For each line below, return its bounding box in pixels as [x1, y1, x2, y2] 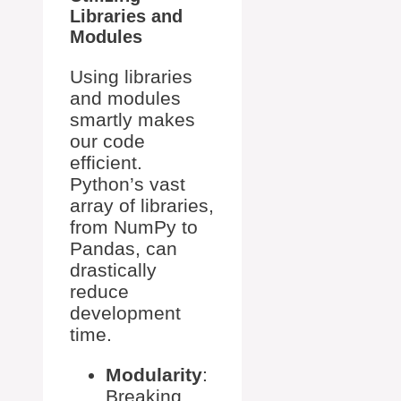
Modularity [106, 363, 202, 385]
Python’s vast [70, 173, 185, 194]
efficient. [70, 151, 142, 173]
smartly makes [70, 108, 195, 130]
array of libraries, [70, 194, 214, 216]
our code [70, 130, 145, 151]
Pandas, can [70, 237, 177, 259]
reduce [70, 280, 129, 302]
